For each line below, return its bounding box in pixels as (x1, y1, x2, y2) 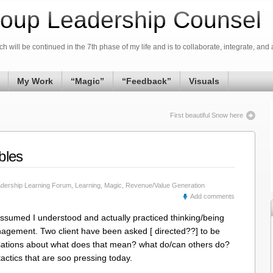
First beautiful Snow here (170, 112, 243, 119)
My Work (17, 76, 53, 86)
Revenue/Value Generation (126, 182, 205, 189)
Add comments (190, 193, 235, 200)
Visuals (189, 76, 219, 86)
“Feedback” (122, 76, 171, 86)
